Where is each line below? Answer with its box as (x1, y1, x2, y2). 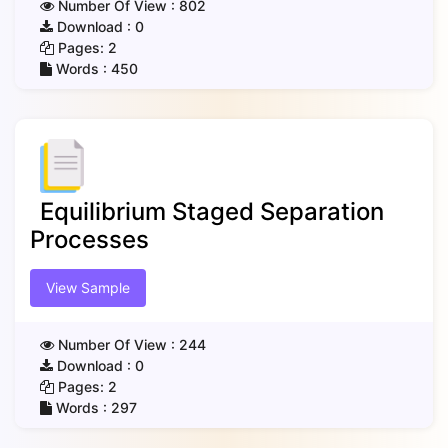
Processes (30, 225, 149, 254)
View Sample (46, 279, 130, 296)
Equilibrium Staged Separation (40, 197, 384, 226)
